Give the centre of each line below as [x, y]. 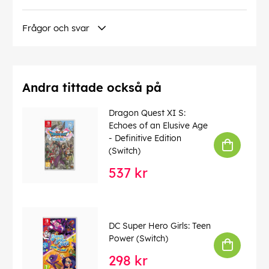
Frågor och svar [56, 28]
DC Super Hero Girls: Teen [160, 225]
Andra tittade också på [92, 88]
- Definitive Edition [145, 138]
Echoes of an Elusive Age [158, 126]
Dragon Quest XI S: [147, 113]
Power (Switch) [138, 238]
